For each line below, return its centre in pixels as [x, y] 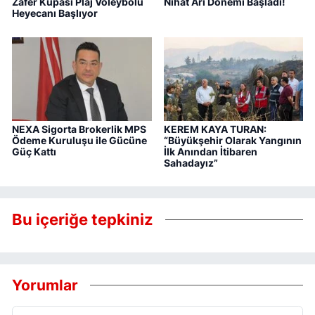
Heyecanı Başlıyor [55, 13]
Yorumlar [45, 285]
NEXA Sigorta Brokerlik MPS [79, 129]
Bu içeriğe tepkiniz [83, 220]
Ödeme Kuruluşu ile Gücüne [79, 140]
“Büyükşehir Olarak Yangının [232, 140]
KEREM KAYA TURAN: [215, 129]
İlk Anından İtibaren [210, 151]
